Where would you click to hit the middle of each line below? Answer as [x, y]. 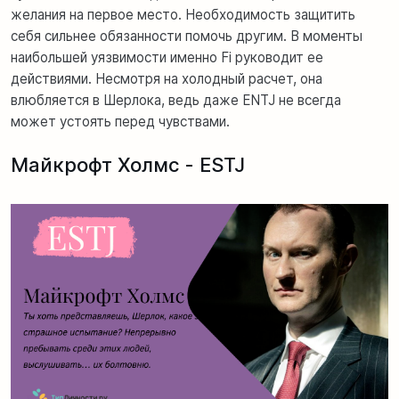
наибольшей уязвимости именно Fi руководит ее [167, 57]
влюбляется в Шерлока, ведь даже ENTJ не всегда [176, 100]
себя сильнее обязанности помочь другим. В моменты [187, 36]
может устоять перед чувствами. [120, 121]
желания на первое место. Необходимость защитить [183, 14]
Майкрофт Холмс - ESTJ [128, 164]
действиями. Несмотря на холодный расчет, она [167, 78]
